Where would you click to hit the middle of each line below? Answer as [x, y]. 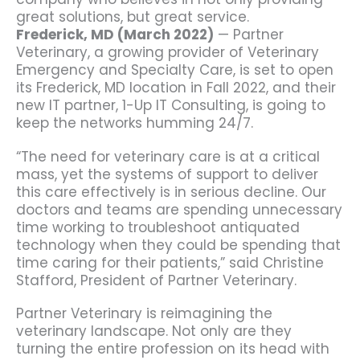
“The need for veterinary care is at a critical [168, 156]
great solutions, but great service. [133, 17]
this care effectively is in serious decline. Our [171, 192]
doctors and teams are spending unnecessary [179, 209]
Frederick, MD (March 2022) [115, 35]
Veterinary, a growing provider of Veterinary [168, 53]
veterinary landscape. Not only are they [154, 331]
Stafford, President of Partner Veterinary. [156, 280]
